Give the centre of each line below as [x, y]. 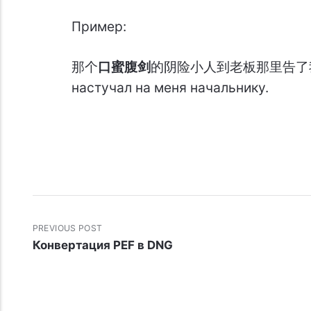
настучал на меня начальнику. [170, 88]
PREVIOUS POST [67, 228]
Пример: [99, 27]
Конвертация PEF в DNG [102, 245]
